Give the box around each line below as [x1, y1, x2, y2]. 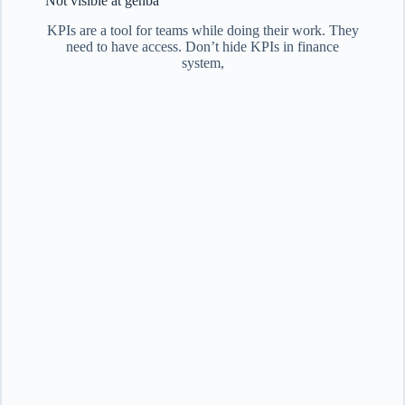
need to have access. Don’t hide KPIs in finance [66, 38, 339, 54]
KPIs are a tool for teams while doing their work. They [46, 22, 359, 38]
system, [181, 54, 224, 71]
